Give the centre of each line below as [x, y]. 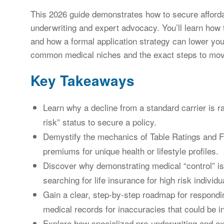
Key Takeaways [82, 80]
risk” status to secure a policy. [100, 122]
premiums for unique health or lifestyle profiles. [131, 151]
